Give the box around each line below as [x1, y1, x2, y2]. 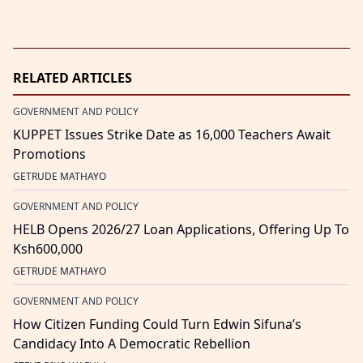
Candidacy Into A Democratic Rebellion [13, 335, 250, 352]
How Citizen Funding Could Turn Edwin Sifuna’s [13, 315, 301, 333]
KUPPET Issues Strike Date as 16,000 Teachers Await [13, 126, 331, 143]
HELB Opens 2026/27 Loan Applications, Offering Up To [13, 220, 349, 238]
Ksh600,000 [13, 240, 83, 258]
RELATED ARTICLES [13, 69, 132, 87]
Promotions [13, 145, 86, 163]
